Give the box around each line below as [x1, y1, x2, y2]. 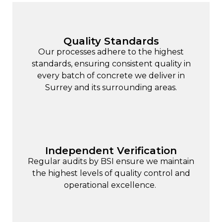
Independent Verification [45, 145, 177, 157]
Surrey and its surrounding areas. [45, 82, 177, 92]
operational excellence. [64, 180, 158, 190]
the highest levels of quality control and [32, 168, 190, 178]
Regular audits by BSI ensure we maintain [28, 157, 194, 166]
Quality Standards [63, 35, 159, 47]
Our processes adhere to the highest [38, 47, 184, 56]
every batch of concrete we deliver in [37, 70, 185, 80]
